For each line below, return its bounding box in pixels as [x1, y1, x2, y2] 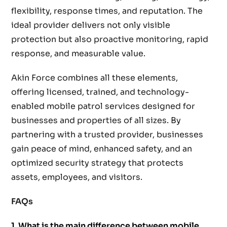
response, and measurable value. [11, 48, 146, 59]
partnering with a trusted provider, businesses [11, 129, 204, 140]
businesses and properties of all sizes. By [11, 115, 181, 126]
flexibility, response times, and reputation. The [11, 6, 203, 17]
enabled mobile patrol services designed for [11, 101, 196, 112]
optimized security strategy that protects [11, 158, 184, 169]
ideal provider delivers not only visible [11, 20, 171, 31]
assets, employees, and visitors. [11, 172, 143, 183]
